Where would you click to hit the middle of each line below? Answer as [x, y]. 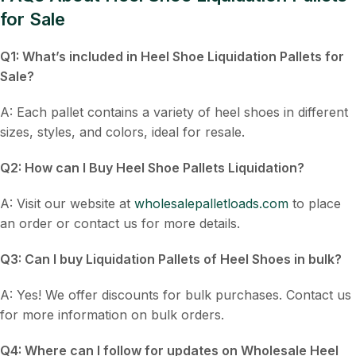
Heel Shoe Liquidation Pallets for [242, 56]
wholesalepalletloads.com [211, 203]
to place [315, 203]
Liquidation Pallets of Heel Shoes [188, 259]
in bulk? [316, 259]
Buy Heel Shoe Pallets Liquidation [193, 167]
